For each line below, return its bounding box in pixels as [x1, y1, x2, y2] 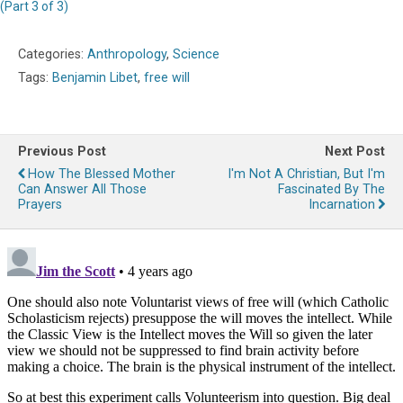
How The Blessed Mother [28, 166, 175, 183]
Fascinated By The [278, 182, 385, 198]
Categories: [18, 47, 87, 63]
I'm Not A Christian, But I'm [228, 166, 385, 183]
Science [173, 47, 219, 63]
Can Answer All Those [18, 182, 147, 198]
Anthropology [87, 47, 166, 63]
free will [144, 70, 190, 86]
